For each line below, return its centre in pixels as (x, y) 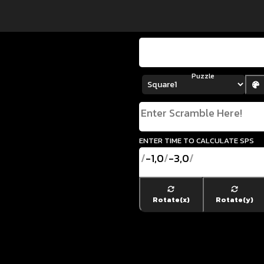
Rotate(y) (235, 200)
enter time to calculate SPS (197, 139)
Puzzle (203, 76)
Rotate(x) (171, 200)
